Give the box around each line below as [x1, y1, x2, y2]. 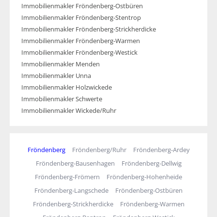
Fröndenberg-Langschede [34, 186, 108, 195]
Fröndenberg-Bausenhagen [35, 159, 115, 168]
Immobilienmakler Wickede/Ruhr [21, 106, 116, 115]
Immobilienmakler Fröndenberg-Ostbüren [21, 1, 143, 10]
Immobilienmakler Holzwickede [21, 83, 112, 92]
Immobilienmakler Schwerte [21, 94, 102, 103]
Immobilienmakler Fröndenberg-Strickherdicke [21, 25, 156, 33]
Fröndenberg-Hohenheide [107, 172, 182, 181]
